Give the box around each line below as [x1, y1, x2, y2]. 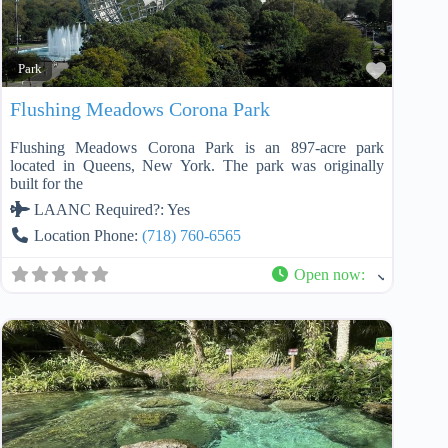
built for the [10, 175, 83, 193]
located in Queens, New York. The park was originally [10, 157, 385, 175]
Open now [294, 266, 362, 284]
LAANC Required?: [34, 201, 167, 219]
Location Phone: [34, 227, 142, 245]
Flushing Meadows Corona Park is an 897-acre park [10, 139, 385, 157]
